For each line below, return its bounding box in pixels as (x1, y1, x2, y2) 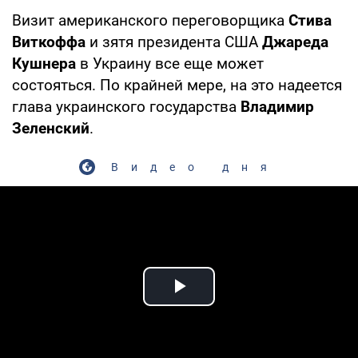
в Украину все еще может (76, 54, 264, 73)
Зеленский (12, 118, 89, 137)
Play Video (179, 291, 294, 318)
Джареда (262, 32, 328, 51)
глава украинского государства (12, 97, 241, 116)
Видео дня (110, 160, 280, 173)
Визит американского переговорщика (12, 10, 288, 30)
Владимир (241, 97, 314, 116)
